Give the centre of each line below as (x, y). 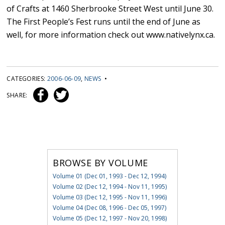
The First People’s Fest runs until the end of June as (104, 22)
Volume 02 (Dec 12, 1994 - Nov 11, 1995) (109, 187)
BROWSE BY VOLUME (100, 163)
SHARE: (18, 95)
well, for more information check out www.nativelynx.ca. (111, 35)
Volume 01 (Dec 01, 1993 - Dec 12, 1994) (109, 176)
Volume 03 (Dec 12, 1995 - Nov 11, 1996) (109, 197)
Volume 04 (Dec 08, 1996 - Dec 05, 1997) (109, 208)
